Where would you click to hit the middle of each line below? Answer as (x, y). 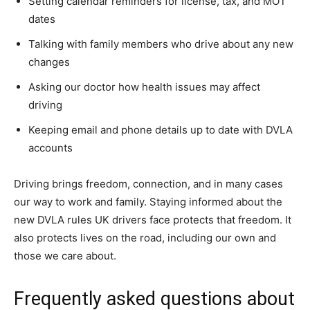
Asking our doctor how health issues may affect (144, 87)
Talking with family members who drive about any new (161, 44)
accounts (51, 148)
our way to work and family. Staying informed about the (148, 202)
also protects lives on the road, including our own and (145, 238)
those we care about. (65, 256)
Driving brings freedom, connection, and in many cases (148, 184)
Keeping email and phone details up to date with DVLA (161, 130)
